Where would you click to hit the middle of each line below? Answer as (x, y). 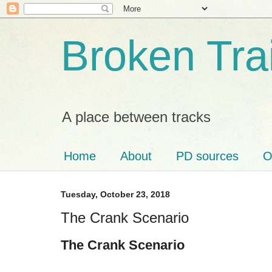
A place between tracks (136, 117)
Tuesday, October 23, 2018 (115, 194)
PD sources (207, 156)
